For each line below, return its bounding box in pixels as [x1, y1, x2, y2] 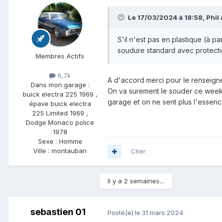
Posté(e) [108, 208, 135, 217]
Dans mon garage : [30, 81, 90, 89]
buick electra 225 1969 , [22, 90, 98, 99]
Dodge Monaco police [26, 118, 94, 127]
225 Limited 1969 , [32, 109, 88, 117]
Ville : [33, 147, 52, 155]
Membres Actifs [36, 52, 84, 60]
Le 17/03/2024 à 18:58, [128, 13, 206, 22]
